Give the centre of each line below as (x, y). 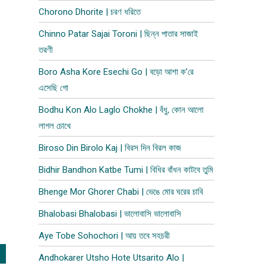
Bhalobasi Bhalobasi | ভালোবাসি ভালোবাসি (110, 214)
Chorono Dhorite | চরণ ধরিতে (90, 12)
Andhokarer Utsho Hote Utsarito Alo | (112, 258)
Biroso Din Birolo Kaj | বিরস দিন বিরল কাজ (110, 148)
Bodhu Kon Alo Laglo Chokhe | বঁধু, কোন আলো (121, 110)
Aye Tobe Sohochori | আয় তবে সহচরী (104, 236)
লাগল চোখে (55, 126)
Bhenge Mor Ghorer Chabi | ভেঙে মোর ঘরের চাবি (121, 192)
